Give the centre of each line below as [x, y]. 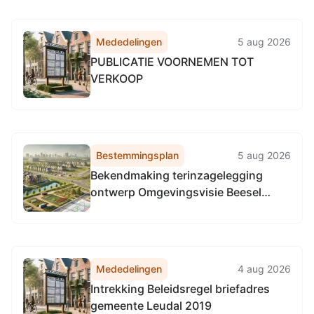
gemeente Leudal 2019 [151, 306]
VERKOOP [117, 78]
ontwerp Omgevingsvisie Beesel [176, 192]
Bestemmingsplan [137, 155]
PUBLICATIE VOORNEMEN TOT [172, 62]
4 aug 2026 [264, 269]
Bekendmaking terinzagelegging [177, 175]
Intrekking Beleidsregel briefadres [180, 289]
